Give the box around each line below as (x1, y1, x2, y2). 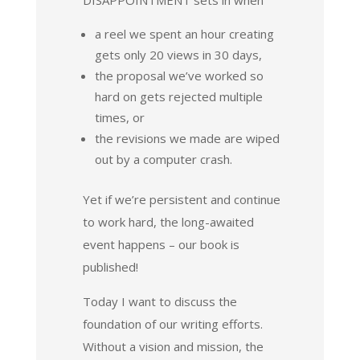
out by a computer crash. (94, 150, 232, 167)
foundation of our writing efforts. (82, 315, 263, 332)
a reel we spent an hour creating (94, 25, 274, 42)
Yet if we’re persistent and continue (82, 190, 280, 207)
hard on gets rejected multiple (94, 88, 263, 104)
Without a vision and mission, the (82, 337, 264, 354)
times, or (94, 108, 145, 125)
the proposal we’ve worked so (94, 67, 264, 84)
